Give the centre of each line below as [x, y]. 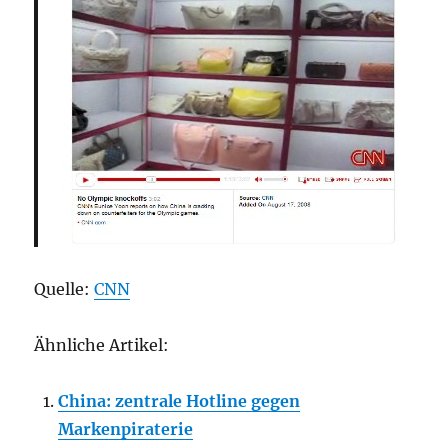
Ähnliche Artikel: [102, 345]
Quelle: [64, 289]
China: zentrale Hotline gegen [179, 401]
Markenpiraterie [126, 429]
